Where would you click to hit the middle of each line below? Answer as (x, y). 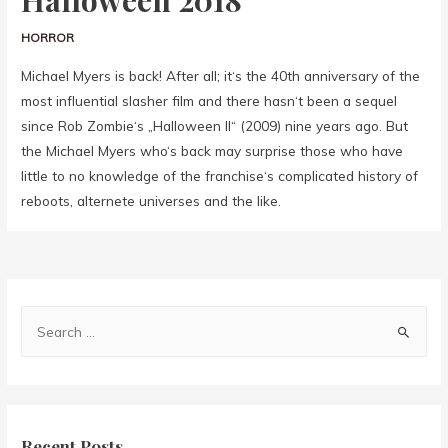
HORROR (48, 38)
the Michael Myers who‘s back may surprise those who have (212, 150)
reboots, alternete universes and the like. (151, 200)
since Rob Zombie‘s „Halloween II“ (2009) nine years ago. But (215, 125)
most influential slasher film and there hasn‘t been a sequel (209, 100)
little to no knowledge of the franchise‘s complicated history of (220, 175)
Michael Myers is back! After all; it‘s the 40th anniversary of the (221, 75)
